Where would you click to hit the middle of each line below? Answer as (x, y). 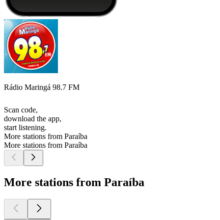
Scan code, (21, 110)
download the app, (33, 119)
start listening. (25, 128)
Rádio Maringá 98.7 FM (42, 87)
